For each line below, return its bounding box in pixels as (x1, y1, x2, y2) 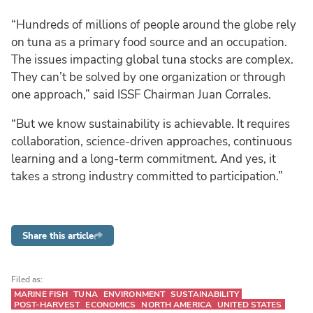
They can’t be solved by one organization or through (11, 68, 286, 85)
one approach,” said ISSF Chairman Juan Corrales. (11, 86, 271, 103)
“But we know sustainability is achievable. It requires (11, 115, 290, 132)
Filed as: (11, 274, 43, 286)
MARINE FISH (14, 289, 68, 300)
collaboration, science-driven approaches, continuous (11, 133, 292, 150)
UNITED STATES (217, 298, 282, 310)
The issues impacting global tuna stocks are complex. (11, 51, 293, 68)
